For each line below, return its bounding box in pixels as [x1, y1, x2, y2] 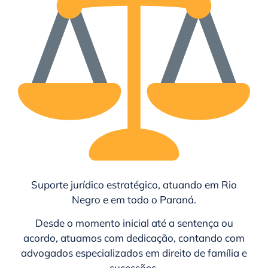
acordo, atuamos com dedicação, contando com [23, 231, 245, 244]
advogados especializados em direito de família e [21, 246, 247, 259]
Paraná [160, 193, 194, 206]
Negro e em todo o [72, 193, 160, 206]
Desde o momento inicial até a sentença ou [35, 216, 233, 229]
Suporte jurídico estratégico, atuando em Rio [31, 178, 237, 191]
